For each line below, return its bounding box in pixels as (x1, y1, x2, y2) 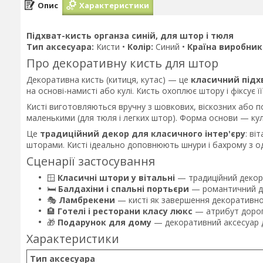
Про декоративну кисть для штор (26, 55, 218, 71)
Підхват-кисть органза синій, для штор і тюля (26, 30, 234, 41)
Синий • (153, 41, 187, 52)
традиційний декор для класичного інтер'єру (40, 127, 245, 139)
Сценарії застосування (26, 153, 155, 169)
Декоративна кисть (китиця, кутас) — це (26, 73, 191, 85)
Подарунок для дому (58, 216, 151, 228)
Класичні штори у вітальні (58, 171, 175, 183)
